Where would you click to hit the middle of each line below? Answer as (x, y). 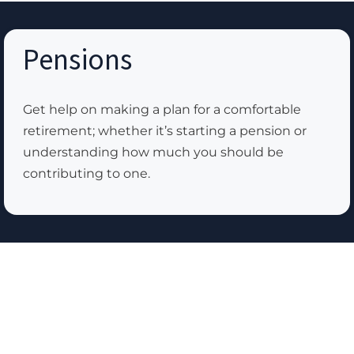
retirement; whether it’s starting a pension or (165, 131)
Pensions (77, 60)
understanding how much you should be (153, 153)
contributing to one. (87, 174)
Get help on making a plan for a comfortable (162, 110)
